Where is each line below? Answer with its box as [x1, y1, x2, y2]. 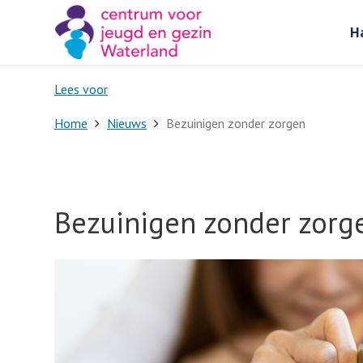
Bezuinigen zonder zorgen [166, 115, 305, 131]
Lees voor [54, 81, 108, 97]
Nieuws [107, 115, 147, 131]
